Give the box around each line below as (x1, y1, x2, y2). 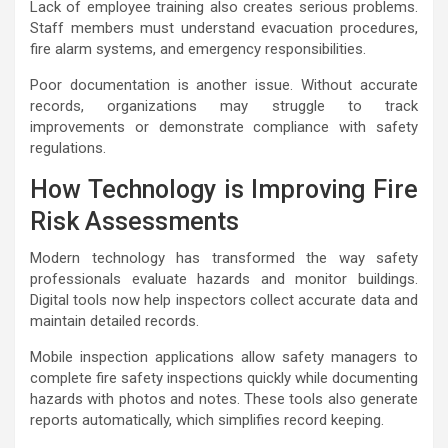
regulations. (30, 139, 106, 158)
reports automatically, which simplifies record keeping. (30, 411, 384, 430)
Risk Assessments (30, 207, 239, 237)
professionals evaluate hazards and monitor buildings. (30, 270, 418, 289)
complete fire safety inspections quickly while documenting (30, 369, 418, 388)
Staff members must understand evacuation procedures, (30, 19, 418, 38)
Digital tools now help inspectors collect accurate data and (30, 291, 418, 310)
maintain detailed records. (30, 312, 199, 331)
